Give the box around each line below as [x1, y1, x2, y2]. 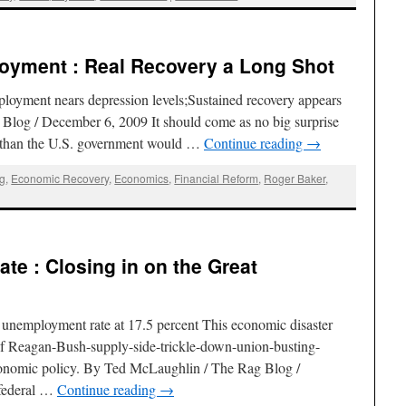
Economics [114, 169, 169, 186]
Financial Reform [174, 169, 259, 186]
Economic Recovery [11, 169, 110, 186]
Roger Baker [264, 169, 326, 186]
